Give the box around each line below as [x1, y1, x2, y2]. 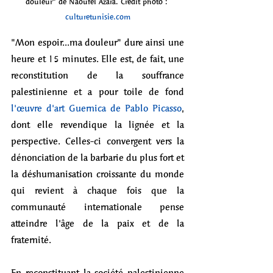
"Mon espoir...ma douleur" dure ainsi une [11, 34, 184, 51]
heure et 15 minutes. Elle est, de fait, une [11, 50, 184, 67]
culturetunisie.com [65, 10, 130, 24]
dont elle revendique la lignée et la [11, 116, 184, 133]
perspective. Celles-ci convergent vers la [11, 132, 184, 149]
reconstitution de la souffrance [11, 66, 184, 83]
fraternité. [11, 231, 51, 248]
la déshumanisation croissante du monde [11, 165, 184, 182]
